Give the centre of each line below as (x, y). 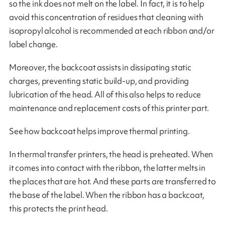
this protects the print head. (58, 208)
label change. (33, 44)
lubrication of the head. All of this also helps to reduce (105, 95)
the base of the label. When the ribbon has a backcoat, (106, 195)
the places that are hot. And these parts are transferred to (112, 181)
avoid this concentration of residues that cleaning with (106, 17)
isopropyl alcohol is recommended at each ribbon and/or (111, 31)
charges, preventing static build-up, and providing (99, 81)
